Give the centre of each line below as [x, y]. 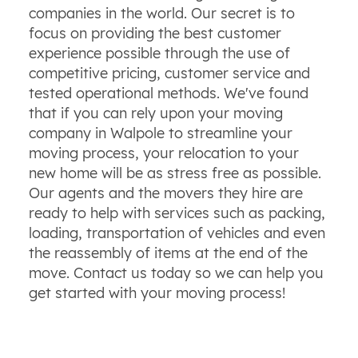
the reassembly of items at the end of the [168, 253]
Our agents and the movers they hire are [165, 193]
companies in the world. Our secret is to [161, 13]
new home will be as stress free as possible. [175, 173]
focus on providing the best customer [155, 33]
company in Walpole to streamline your [160, 133]
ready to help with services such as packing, [177, 213]
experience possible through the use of [159, 53]
